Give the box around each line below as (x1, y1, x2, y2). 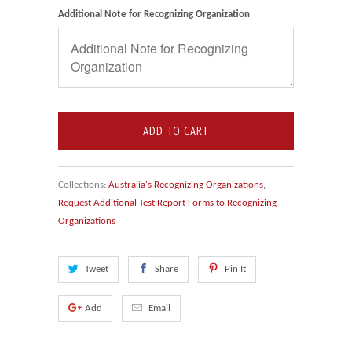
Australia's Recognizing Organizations (108, 179, 263, 190)
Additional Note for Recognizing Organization (58, 9, 250, 20)
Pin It (224, 263, 246, 274)
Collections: (58, 179, 106, 190)
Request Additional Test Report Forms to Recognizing (58, 197, 277, 208)
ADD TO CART (143, 123, 209, 138)
